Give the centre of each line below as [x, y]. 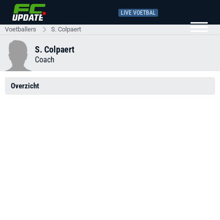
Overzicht [25, 86]
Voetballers [21, 29]
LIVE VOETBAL [138, 13]
